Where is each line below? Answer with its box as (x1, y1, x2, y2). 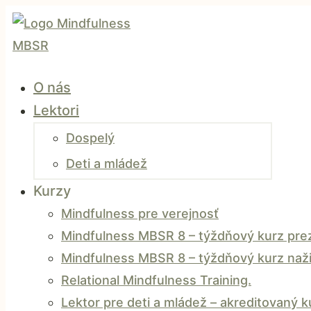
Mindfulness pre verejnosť (61, 206, 219, 221)
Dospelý (66, 131, 115, 145)
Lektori (33, 102, 79, 119)
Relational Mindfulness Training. (61, 273, 251, 287)
